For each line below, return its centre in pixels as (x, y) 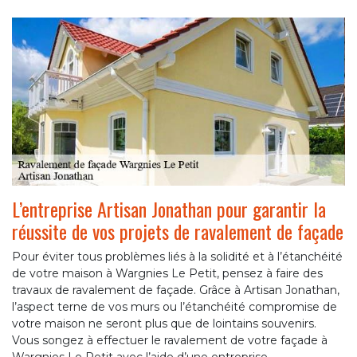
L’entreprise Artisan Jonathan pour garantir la (169, 209)
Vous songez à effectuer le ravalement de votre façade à (170, 341)
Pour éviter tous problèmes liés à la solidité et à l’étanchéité (177, 257)
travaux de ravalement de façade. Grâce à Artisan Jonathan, (176, 290)
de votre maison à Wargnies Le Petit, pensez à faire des (167, 274)
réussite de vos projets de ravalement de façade (178, 231)
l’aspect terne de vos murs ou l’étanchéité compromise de (175, 307)
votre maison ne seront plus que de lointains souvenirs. (164, 324)
